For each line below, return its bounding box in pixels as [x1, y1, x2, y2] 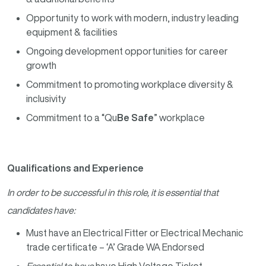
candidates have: [7, 205, 75, 215]
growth [26, 61, 56, 71]
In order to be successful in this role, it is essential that [7, 187, 218, 197]
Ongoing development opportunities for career [26, 46, 228, 56]
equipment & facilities [26, 27, 119, 37]
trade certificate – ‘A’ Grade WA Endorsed [26, 242, 204, 252]
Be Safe [117, 113, 154, 123]
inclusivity [26, 94, 66, 104]
